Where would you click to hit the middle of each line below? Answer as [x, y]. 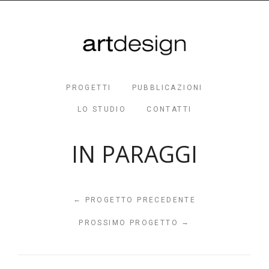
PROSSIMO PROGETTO [130, 223]
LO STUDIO [102, 110]
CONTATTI [169, 110]
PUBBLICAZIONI [167, 88]
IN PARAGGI [134, 154]
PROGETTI [89, 88]
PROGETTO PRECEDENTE [139, 200]
